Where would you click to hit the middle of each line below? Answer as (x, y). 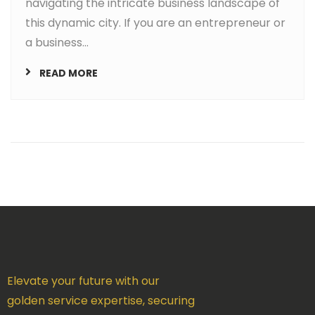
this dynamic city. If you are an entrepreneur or (155, 23)
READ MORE (69, 73)
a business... (57, 43)
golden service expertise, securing (101, 301)
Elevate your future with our (83, 281)
